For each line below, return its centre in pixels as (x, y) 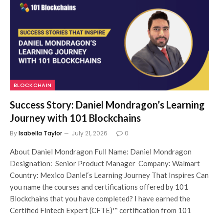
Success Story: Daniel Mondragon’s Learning (107, 104)
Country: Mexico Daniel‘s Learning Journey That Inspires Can (109, 175)
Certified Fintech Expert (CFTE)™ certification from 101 (100, 210)
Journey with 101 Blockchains (75, 118)
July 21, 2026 (89, 133)
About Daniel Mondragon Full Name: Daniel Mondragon (101, 151)
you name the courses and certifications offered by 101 (99, 186)
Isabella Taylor (40, 133)
